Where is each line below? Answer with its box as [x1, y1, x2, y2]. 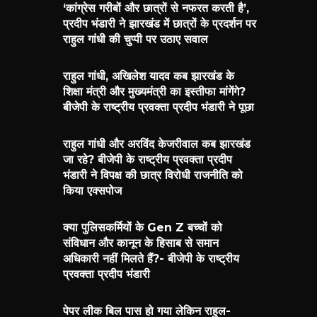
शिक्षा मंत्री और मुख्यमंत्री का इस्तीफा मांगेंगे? [62, 84, 246, 98]
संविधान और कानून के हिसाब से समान [62, 236, 219, 250]
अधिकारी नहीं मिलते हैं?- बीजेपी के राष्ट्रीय [62, 251, 239, 265]
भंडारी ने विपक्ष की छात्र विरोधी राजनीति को [62, 168, 243, 182]
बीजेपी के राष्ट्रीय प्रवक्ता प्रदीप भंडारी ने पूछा [62, 100, 254, 114]
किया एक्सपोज [62, 183, 122, 197]
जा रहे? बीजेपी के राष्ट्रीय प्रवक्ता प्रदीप [62, 152, 232, 166]
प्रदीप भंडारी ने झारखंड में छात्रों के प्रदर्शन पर [62, 16, 256, 30]
